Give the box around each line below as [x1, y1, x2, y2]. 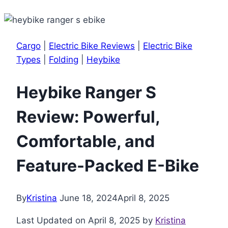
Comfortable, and [16, 131, 155, 151]
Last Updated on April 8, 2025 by [16, 215, 155, 226]
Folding [49, 54, 78, 65]
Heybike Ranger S [16, 82, 156, 102]
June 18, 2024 [60, 193, 118, 204]
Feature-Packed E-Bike [16, 155, 199, 176]
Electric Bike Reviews [49, 41, 135, 51]
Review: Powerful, [16, 106, 160, 127]
